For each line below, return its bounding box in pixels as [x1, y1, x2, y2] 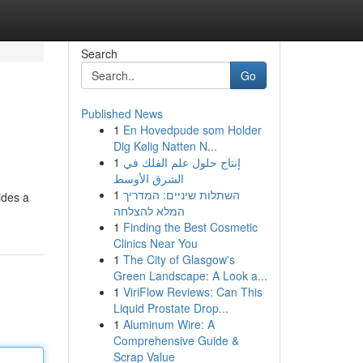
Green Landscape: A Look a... [113, 267, 267, 284]
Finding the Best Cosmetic [122, 219, 258, 235]
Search [80, 45, 117, 62]
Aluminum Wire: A [122, 316, 215, 332]
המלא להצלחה [113, 203, 185, 219]
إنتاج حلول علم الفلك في [122, 154, 241, 170]
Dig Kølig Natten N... [113, 138, 217, 154]
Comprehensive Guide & [113, 332, 239, 348]
